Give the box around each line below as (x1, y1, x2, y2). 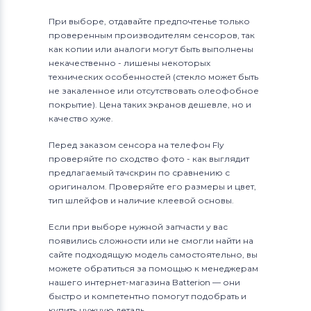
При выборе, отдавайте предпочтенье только (49, 16, 250, 26)
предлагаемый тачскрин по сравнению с (49, 167, 230, 178)
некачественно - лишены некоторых (49, 58, 210, 68)
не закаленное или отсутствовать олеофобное (49, 85, 259, 96)
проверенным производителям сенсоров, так (49, 30, 255, 40)
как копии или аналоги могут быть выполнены (49, 44, 253, 54)
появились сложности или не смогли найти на (49, 235, 253, 246)
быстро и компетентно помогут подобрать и (49, 291, 246, 301)
